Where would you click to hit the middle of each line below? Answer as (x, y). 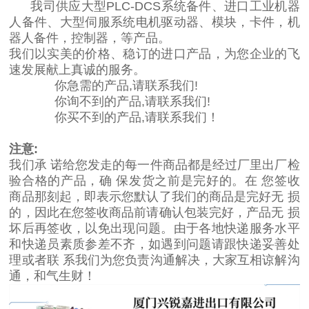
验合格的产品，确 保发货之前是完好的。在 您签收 (154, 180)
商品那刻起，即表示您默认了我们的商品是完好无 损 (154, 196)
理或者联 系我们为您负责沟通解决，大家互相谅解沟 (154, 260)
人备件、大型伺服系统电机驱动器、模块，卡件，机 (154, 22)
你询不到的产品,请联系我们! (121, 101)
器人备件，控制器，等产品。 (90, 38)
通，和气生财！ (53, 276)
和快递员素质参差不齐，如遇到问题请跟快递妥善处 (154, 244)
